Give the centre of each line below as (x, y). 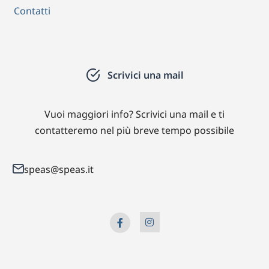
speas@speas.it (59, 169)
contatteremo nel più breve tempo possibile (134, 130)
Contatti (32, 11)
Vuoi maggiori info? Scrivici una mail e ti (134, 114)
